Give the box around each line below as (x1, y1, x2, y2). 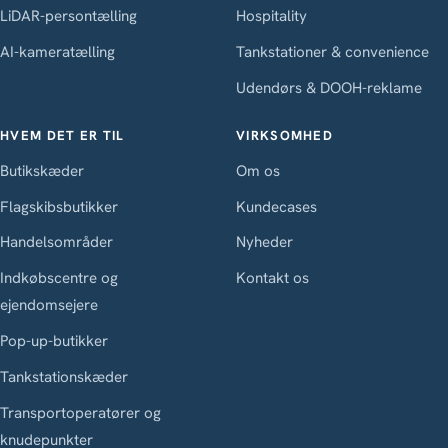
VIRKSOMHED (236, 127, 334, 145)
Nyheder (236, 232, 293, 253)
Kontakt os (236, 268, 309, 289)
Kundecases (236, 196, 317, 217)
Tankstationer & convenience (236, 41, 429, 62)
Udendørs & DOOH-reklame (236, 77, 422, 98)
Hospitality (236, 5, 307, 26)
